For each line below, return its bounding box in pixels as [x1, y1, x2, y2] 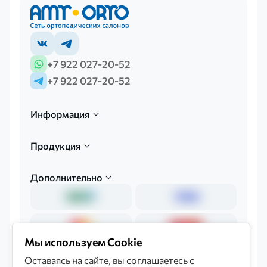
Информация [30, 108, 90, 120]
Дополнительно [30, 171, 103, 183]
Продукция [30, 140, 81, 152]
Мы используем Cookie [24, 235, 142, 249]
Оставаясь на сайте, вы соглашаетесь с [24, 254, 194, 266]
